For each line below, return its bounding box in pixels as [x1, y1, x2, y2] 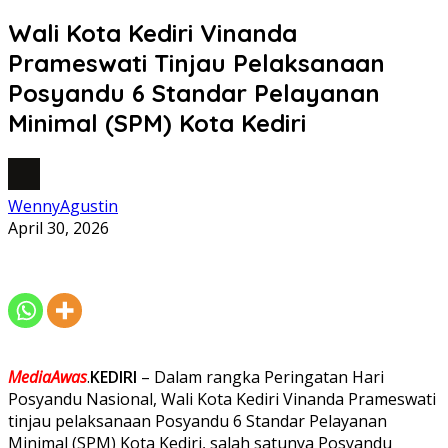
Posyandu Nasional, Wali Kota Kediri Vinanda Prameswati [8, 387, 436, 410]
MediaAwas [8, 365, 87, 388]
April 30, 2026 [8, 216, 109, 239]
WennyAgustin [8, 194, 118, 217]
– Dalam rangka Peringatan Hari [137, 365, 384, 388]
